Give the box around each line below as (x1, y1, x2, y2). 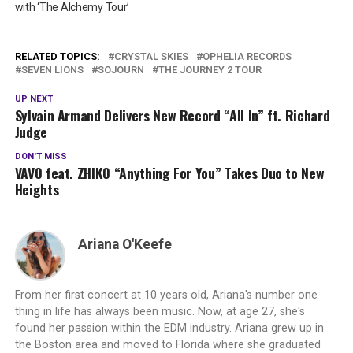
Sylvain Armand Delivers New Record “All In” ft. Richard (14, 105, 330, 126)
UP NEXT (14, 94, 53, 105)
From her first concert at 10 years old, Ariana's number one (14, 288, 318, 303)
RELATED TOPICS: (14, 50, 100, 63)
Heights (14, 179, 59, 200)
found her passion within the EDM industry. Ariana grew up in (14, 321, 324, 336)
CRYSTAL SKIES (113, 50, 188, 63)
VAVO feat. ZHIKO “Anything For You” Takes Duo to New (14, 162, 325, 184)
